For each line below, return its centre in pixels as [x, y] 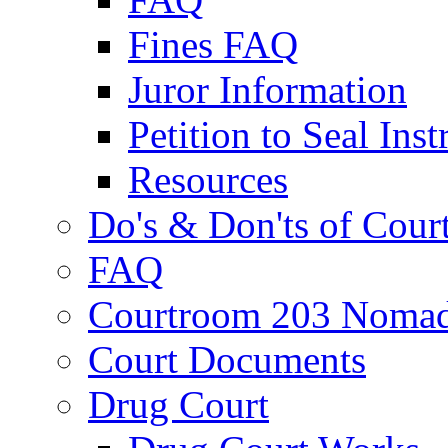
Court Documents [227, 359]
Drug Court [178, 404]
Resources [208, 179]
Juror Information [267, 89]
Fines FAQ [213, 44]
